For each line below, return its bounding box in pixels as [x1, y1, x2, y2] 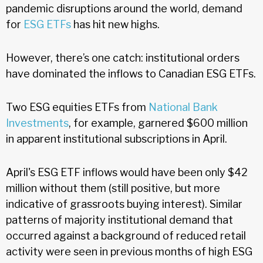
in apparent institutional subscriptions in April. [6, 132, 227, 145]
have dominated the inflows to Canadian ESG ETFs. [6, 67, 256, 80]
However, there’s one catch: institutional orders [6, 51, 240, 64]
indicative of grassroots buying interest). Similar [6, 197, 242, 210]
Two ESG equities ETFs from [6, 100, 149, 113]
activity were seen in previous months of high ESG [6, 245, 252, 258]
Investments [6, 116, 69, 129]
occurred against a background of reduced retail [6, 229, 246, 242]
